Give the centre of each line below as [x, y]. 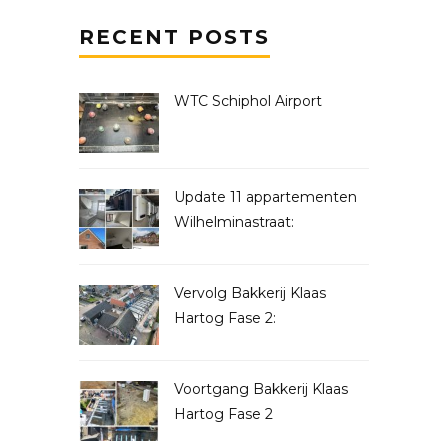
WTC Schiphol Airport [248, 101]
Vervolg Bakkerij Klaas [250, 293]
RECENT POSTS [174, 37]
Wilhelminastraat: [234, 222]
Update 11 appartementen [265, 197]
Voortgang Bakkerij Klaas [261, 389]
